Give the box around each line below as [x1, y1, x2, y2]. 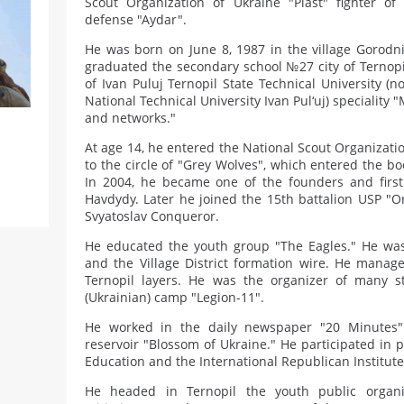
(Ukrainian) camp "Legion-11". [85, 289, 264, 306]
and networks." [85, 109, 176, 126]
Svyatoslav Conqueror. [85, 207, 219, 225]
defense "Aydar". [85, 11, 187, 28]
